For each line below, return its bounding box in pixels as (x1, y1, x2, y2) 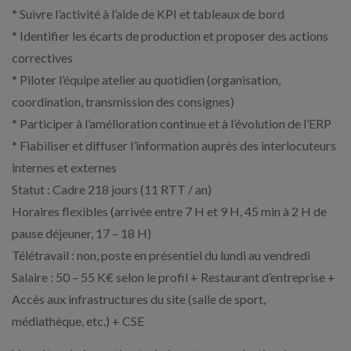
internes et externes (12, 159, 117, 175)
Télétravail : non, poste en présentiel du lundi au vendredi (12, 247, 310, 262)
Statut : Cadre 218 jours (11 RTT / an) (12, 181, 212, 197)
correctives (12, 49, 73, 65)
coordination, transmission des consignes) (12, 93, 234, 109)
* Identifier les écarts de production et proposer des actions (12, 27, 328, 43)
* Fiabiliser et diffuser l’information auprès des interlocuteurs (12, 137, 336, 153)
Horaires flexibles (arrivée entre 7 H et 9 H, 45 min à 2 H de (12, 203, 327, 219)
